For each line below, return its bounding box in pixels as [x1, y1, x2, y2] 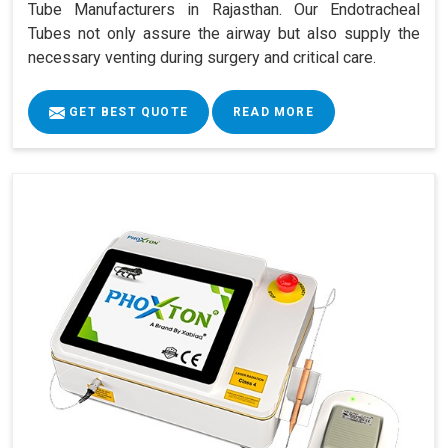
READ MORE [233, 105, 314, 120]
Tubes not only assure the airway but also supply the [28, 24, 420, 44]
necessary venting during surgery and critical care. [28, 48, 376, 68]
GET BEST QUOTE [65, 105, 188, 120]
